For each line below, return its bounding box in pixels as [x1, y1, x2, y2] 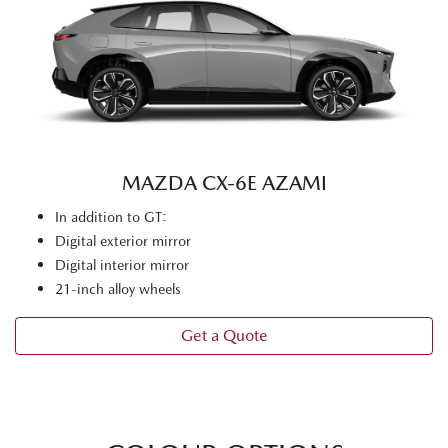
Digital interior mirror [55, 257, 189, 274]
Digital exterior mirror [55, 233, 191, 250]
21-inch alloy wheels [55, 281, 181, 298]
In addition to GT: [55, 209, 167, 226]
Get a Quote [180, 326, 268, 346]
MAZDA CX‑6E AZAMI [121, 171, 327, 196]
